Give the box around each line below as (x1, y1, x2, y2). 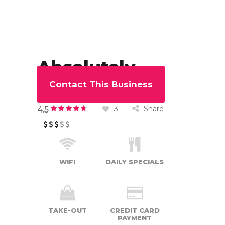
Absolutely (37, 56, 136, 78)
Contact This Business (49, 79, 153, 90)
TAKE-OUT (48, 206, 87, 215)
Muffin (37, 79, 97, 101)
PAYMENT (118, 214, 152, 222)
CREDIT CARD (109, 206, 160, 215)
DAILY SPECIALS (105, 158, 164, 166)
